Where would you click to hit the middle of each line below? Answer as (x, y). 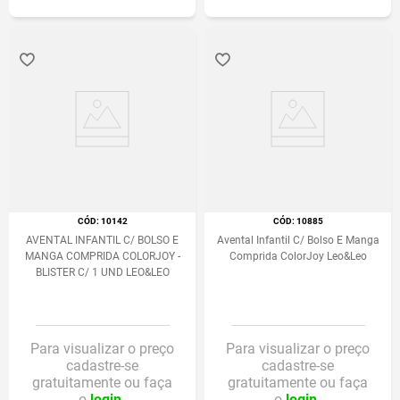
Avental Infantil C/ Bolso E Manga (298, 240)
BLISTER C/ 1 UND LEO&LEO (102, 272)
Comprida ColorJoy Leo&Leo (298, 256)
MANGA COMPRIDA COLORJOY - (102, 256)
